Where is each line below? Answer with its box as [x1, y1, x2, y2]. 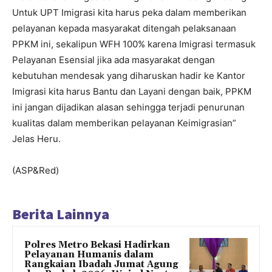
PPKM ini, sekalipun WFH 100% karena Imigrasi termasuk [12, 38, 256, 50]
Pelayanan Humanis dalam [24, 249, 154, 261]
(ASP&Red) [12, 165, 59, 177]
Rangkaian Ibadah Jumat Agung [24, 259, 178, 271]
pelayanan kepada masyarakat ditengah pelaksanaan [12, 22, 236, 35]
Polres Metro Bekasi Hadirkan [24, 239, 170, 251]
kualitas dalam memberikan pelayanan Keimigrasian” [12, 117, 236, 129]
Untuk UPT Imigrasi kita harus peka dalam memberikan [12, 7, 246, 19]
